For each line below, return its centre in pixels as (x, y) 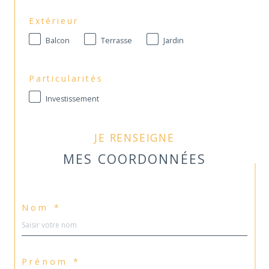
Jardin (174, 41)
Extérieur (54, 20)
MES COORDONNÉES (134, 159)
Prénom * (51, 262)
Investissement (72, 98)
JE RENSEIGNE (137, 138)
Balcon (58, 41)
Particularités (66, 78)
